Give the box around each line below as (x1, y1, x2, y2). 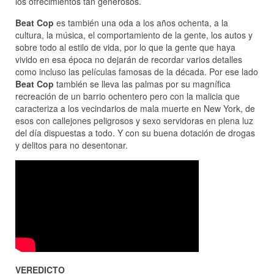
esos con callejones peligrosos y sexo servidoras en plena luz (15, 114, 253, 127)
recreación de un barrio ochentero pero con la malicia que (15, 90, 240, 103)
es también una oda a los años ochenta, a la (54, 17, 228, 29)
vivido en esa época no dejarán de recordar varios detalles (15, 53, 242, 66)
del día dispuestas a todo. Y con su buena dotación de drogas (15, 127, 255, 139)
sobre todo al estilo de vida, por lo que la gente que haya (15, 41, 235, 54)
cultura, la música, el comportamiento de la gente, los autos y (15, 29, 253, 42)
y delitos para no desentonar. (15, 139, 128, 152)
